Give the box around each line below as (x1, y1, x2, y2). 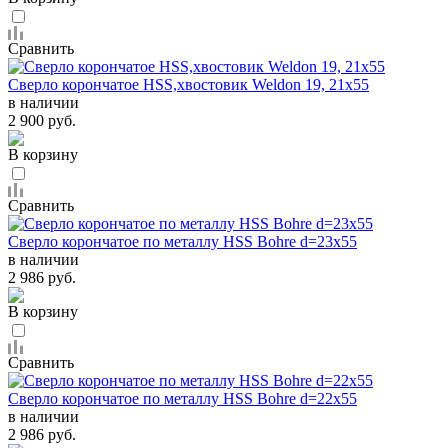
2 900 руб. (8, 111, 76, 129)
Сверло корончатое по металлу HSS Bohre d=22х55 (8, 389, 357, 407)
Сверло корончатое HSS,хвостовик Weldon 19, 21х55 (8, 75, 369, 93)
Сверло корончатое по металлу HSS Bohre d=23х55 (8, 232, 357, 250)
